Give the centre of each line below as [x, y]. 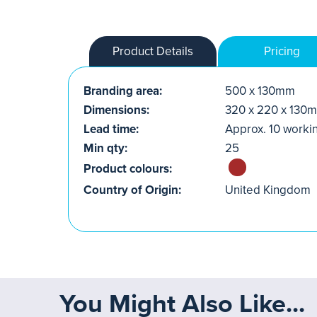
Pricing [282, 51]
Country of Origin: [132, 190]
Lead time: [111, 129]
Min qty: [105, 148]
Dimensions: [116, 110]
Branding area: [123, 91]
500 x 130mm [260, 91]
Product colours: [128, 169]
